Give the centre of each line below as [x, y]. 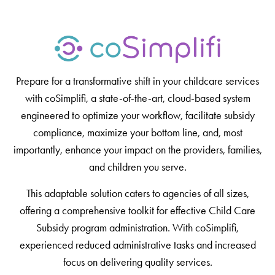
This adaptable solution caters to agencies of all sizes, [137, 193]
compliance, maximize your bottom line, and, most [137, 132]
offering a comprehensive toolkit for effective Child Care [137, 210]
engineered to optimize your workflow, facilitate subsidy [137, 115]
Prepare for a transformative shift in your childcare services [137, 81]
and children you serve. [137, 167]
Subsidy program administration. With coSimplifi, [137, 227]
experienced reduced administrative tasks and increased [137, 245]
